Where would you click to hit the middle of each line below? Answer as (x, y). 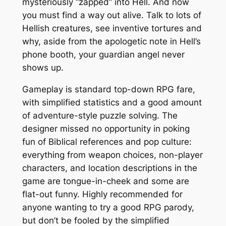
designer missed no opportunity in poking (106, 129)
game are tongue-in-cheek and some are (105, 181)
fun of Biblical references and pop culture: (107, 142)
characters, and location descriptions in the (109, 168)
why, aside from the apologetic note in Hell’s (111, 42)
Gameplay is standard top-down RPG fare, (108, 90)
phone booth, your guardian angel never (103, 55)
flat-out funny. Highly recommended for (102, 194)
